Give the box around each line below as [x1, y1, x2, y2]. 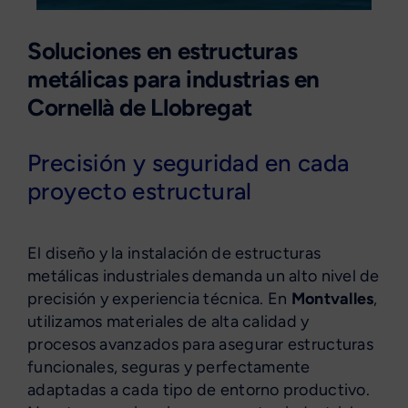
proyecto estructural [26, 177, 252, 207]
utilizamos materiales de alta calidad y [26, 311, 310, 332]
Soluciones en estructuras [26, 36, 298, 66]
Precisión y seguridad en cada [26, 148, 350, 178]
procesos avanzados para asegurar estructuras [26, 334, 373, 355]
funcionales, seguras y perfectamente [26, 357, 311, 378]
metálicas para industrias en [26, 65, 321, 95]
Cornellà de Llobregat [26, 93, 252, 123]
